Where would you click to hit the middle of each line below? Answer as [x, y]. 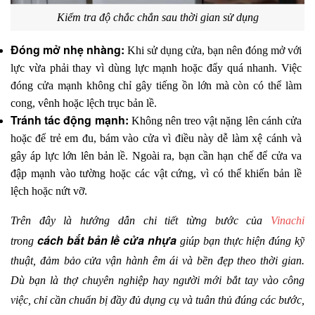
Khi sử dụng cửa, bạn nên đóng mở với [213, 50]
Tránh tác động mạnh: [70, 120]
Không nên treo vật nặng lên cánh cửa [215, 120]
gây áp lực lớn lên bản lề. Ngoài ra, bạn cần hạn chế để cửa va [156, 155]
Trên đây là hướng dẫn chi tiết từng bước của [141, 220]
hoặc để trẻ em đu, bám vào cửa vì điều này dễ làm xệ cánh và [156, 138]
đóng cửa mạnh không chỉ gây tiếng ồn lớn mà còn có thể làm [156, 85]
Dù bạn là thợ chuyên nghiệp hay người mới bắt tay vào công [157, 280]
